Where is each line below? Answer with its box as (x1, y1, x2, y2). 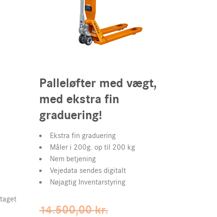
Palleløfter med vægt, (39, 76, 157, 91)
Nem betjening (50, 155, 96, 163)
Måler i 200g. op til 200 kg (50, 143, 135, 152)
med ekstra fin (39, 92, 119, 107)
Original (108, 202, 140, 214)
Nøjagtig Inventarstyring (50, 178, 125, 186)
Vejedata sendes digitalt (50, 166, 126, 175)
